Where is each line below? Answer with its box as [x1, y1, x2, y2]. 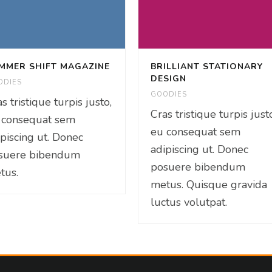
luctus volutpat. [150, 194, 227, 209]
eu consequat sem [150, 124, 240, 139]
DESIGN [150, 72, 186, 84]
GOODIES [150, 89, 187, 99]
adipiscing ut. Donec [150, 141, 248, 157]
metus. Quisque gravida [150, 177, 267, 192]
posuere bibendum [150, 159, 245, 174]
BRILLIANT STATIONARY [150, 60, 263, 72]
